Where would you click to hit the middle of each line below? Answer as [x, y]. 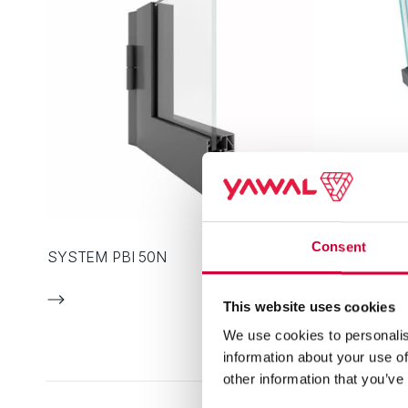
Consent [339, 247]
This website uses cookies [309, 307]
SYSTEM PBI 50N [107, 256]
